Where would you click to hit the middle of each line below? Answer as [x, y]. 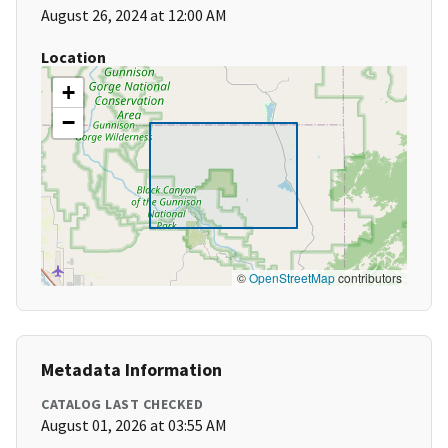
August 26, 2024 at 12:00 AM [134, 15]
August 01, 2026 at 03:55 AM [134, 425]
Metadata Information [131, 370]
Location [73, 57]
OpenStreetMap [292, 278]
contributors [368, 278]
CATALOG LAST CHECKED [122, 404]
